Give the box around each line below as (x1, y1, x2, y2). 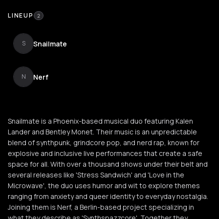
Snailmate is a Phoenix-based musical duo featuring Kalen (8, 116, 193, 126)
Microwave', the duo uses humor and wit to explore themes (8, 181, 200, 190)
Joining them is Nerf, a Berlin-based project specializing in (8, 202, 194, 212)
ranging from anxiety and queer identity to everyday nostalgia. (8, 192, 208, 201)
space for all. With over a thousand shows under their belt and (8, 159, 208, 169)
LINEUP (8, 11, 34, 20)
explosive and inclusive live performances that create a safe (8, 149, 202, 158)
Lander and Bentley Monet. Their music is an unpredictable (8, 127, 197, 136)
